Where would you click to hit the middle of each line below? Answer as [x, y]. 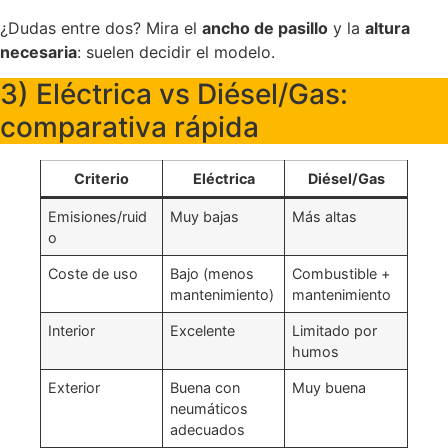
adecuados [208, 430]
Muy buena [329, 388]
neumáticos [209, 409]
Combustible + [341, 274]
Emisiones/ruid [98, 217]
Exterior [74, 388]
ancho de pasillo [265, 28]
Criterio [101, 179]
